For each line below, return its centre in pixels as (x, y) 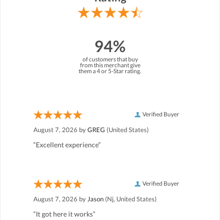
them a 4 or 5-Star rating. (110, 71)
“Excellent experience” (67, 144)
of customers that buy (110, 59)
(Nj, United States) (130, 199)
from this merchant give (110, 65)
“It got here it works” (64, 214)
